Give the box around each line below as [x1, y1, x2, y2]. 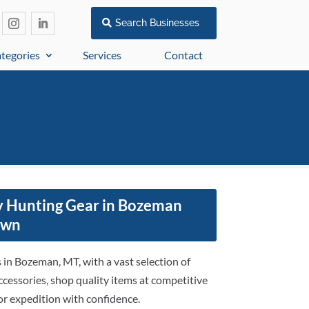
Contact [163, 48, 203, 61]
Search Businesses [114, 17, 199, 28]
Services [82, 48, 121, 61]
